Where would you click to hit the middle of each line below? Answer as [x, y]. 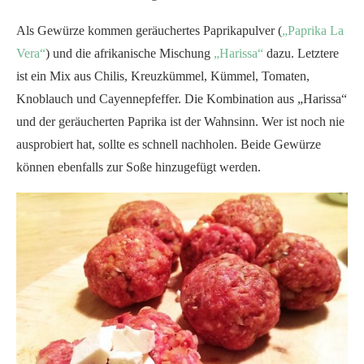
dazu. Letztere [301, 53]
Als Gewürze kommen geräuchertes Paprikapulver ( [149, 30]
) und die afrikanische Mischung [130, 53]
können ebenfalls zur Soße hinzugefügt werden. [139, 167]
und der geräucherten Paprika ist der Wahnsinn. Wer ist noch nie [180, 121]
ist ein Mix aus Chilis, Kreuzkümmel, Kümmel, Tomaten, [163, 76]
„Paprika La [313, 30]
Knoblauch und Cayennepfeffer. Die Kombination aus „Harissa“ [182, 98]
